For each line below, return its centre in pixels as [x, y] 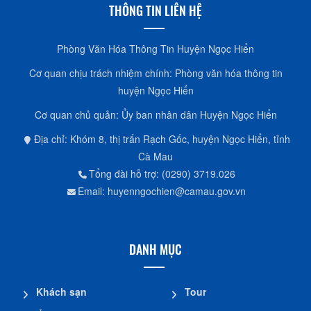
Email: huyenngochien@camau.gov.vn [162, 191]
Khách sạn [61, 291]
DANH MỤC [155, 249]
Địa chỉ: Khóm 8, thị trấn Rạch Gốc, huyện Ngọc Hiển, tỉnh [162, 138]
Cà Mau [155, 156]
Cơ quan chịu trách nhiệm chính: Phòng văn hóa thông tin [155, 73]
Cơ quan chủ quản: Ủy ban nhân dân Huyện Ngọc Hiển [155, 114]
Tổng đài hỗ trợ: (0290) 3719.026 [162, 173]
